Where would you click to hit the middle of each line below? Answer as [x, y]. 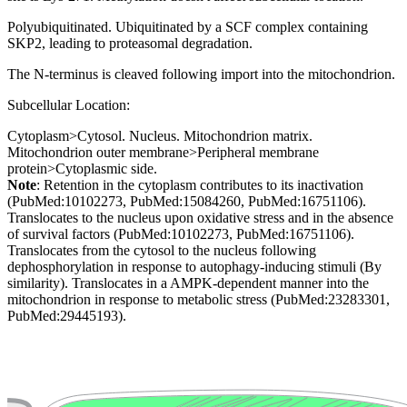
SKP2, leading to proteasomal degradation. [130, 44]
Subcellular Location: [69, 105]
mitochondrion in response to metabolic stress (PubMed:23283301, [199, 300]
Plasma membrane [135, 387]
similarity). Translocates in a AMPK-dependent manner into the [188, 283]
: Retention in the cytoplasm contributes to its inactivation [200, 185]
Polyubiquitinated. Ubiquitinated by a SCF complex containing [188, 27]
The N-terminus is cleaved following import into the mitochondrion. [201, 74]
